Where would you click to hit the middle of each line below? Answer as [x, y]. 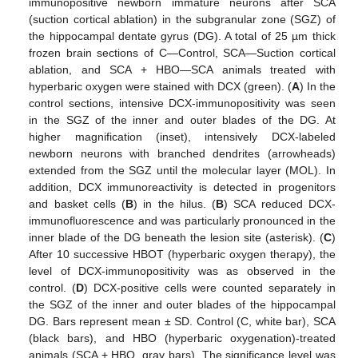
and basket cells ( [78, 203]
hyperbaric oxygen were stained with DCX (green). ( [160, 86]
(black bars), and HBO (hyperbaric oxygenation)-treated [182, 338]
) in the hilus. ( [175, 203]
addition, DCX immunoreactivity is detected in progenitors [182, 187]
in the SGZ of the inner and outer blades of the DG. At [182, 119]
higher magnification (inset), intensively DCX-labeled [182, 136]
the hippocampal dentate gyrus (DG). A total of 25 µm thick [182, 36]
